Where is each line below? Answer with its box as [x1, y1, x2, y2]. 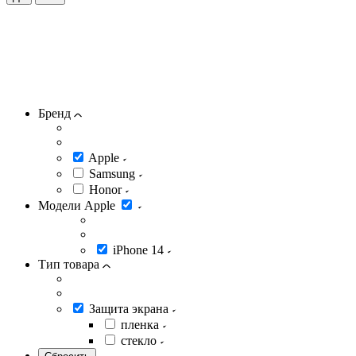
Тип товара [38, 257, 103, 272]
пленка [121, 318, 162, 332]
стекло [121, 334, 160, 348]
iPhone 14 [113, 243, 167, 257]
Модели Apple [38, 199, 118, 213]
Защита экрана [89, 302, 172, 316]
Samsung [89, 167, 138, 181]
